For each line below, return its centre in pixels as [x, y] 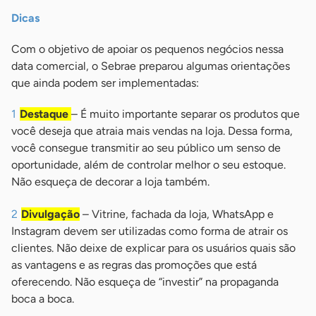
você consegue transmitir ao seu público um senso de [146, 148]
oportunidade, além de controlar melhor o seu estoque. [148, 165]
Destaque [44, 114]
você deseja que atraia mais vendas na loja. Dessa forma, [152, 131]
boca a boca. [43, 299]
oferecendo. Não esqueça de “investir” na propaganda [145, 282]
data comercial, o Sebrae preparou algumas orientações [151, 66]
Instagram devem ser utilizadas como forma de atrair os [150, 231]
